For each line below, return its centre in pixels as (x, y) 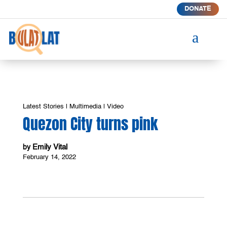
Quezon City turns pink (90, 124)
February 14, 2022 (49, 157)
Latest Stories (43, 106)
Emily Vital (50, 147)
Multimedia (85, 106)
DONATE (198, 9)
